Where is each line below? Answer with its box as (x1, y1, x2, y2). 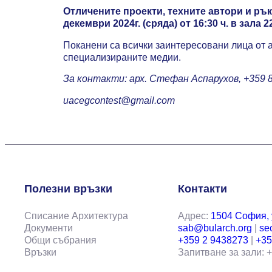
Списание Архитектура (24, 210, 128, 221)
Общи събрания (24, 234, 97, 245)
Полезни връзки (24, 183, 112, 195)
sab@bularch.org (177, 222, 252, 233)
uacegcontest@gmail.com (63, 95, 175, 106)
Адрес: (177, 210, 211, 221)
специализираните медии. (63, 52, 181, 63)
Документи (24, 222, 73, 233)
